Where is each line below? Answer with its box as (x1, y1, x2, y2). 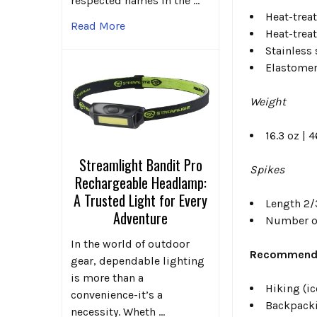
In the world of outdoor (71, 237, 190, 251)
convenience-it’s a (71, 288, 163, 302)
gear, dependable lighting (71, 254, 204, 268)
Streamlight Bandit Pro (79, 154, 202, 176)
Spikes (250, 162, 285, 176)
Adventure (113, 207, 168, 229)
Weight (250, 94, 287, 108)
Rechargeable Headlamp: (74, 172, 207, 194)
